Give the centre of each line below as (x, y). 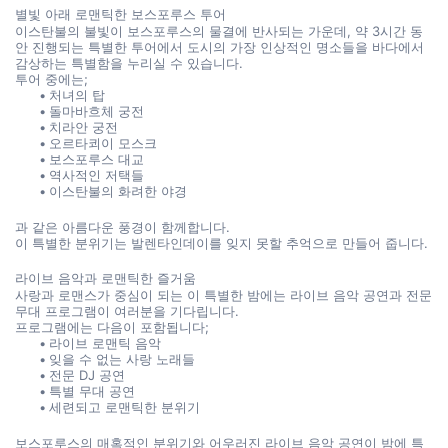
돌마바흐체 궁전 (97, 111)
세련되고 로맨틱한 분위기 (125, 407)
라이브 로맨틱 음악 (105, 343)
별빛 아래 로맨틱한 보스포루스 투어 (120, 14)
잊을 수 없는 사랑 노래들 (122, 359)
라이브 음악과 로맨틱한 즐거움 (105, 278)
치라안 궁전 (84, 127)
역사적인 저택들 (97, 175)
